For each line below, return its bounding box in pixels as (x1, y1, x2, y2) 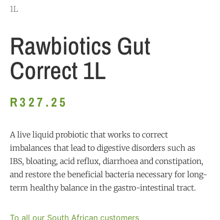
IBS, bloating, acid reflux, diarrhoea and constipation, (10, 156, 203, 166)
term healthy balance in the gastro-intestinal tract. (10, 183, 196, 193)
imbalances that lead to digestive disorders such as (10, 143, 195, 153)
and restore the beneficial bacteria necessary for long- (10, 169, 207, 180)
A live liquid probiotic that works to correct (10, 130, 168, 140)
